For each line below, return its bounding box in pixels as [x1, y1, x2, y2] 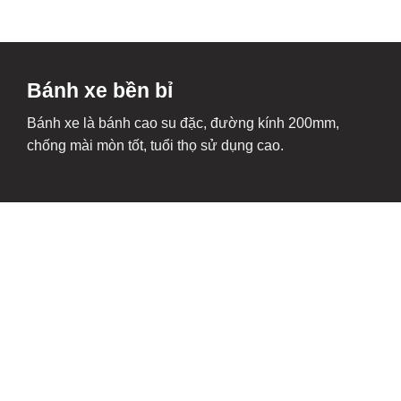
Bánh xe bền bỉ [27, 78, 173, 102]
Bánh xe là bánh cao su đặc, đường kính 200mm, [27, 115, 339, 132]
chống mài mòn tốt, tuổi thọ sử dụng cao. [27, 138, 284, 154]
